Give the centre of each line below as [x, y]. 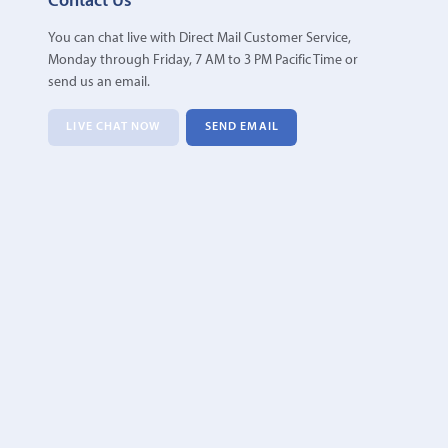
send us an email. [98, 82]
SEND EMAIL [241, 127]
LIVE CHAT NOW [113, 127]
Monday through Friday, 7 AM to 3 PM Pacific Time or [202, 60]
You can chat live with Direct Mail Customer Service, [199, 38]
